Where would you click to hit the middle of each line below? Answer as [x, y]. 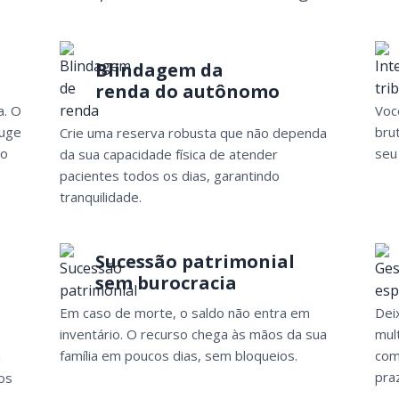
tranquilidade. [101, 196]
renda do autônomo [188, 92]
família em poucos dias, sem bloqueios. [179, 355]
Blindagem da [160, 70]
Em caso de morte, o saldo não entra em [185, 312]
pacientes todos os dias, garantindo [170, 175]
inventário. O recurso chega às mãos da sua [194, 334]
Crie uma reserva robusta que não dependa [194, 132]
